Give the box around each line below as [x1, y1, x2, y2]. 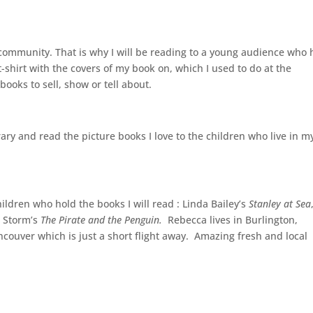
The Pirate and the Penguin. [41, 213, 168, 226]
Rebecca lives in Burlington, [168, 213, 298, 226]
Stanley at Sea [249, 197, 312, 210]
